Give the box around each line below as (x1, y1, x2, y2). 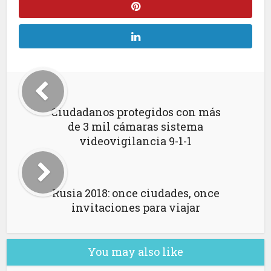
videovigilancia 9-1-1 (79, 133, 192, 148)
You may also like (88, 244, 183, 259)
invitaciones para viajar (71, 200, 200, 215)
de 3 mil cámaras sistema (68, 119, 203, 134)
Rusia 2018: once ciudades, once (51, 185, 220, 200)
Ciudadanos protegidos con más (50, 104, 221, 119)
